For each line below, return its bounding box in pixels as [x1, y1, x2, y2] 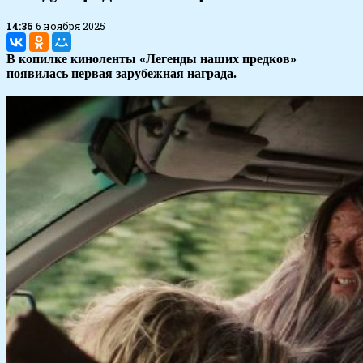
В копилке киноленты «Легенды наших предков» [6, 52, 297, 66]
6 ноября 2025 [36, 19, 105, 33]
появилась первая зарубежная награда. [6, 66, 237, 81]
